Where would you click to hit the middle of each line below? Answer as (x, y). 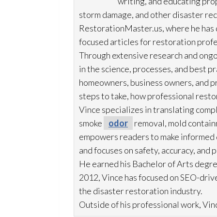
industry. (186, 191)
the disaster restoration (124, 191)
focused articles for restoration (137, 42)
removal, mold (160, 123)
